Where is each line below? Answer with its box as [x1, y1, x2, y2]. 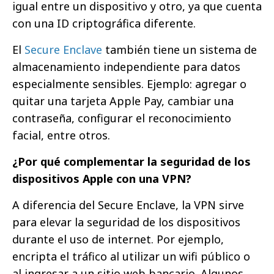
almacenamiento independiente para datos [12, 59, 240, 74]
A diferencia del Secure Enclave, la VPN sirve [12, 198, 244, 212]
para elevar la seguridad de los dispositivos [12, 215, 240, 229]
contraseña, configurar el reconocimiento [12, 111, 231, 125]
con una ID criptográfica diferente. [12, 16, 196, 31]
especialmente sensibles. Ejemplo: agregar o [12, 76, 246, 91]
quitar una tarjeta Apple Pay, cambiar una [12, 94, 234, 108]
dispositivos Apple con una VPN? [12, 171, 191, 186]
